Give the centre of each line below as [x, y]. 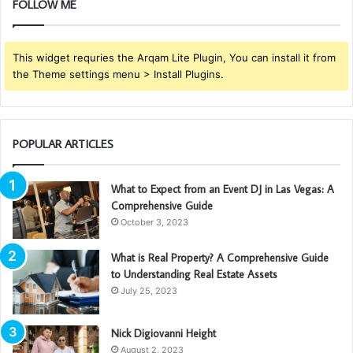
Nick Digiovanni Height [163, 334]
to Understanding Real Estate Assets [194, 275]
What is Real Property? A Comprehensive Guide [220, 258]
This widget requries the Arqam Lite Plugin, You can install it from [174, 58]
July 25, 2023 [149, 291]
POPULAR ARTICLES [63, 144]
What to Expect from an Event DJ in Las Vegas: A [223, 189]
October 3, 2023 [154, 222]
